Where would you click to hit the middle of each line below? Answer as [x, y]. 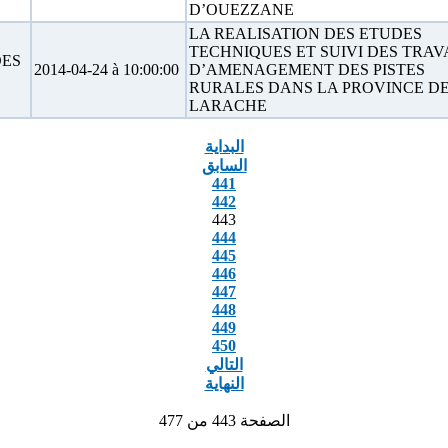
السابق [224, 165]
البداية [224, 146]
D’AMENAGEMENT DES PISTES [306, 69]
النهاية [224, 383]
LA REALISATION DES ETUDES [305, 33]
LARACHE [227, 105]
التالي [224, 364]
